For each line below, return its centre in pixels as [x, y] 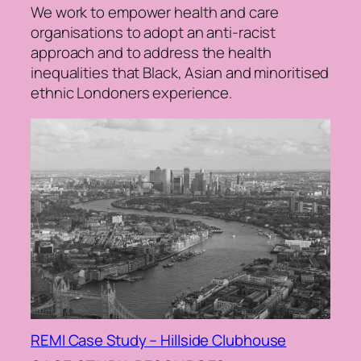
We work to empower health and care [155, 12]
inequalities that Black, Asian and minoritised [180, 73]
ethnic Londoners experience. [132, 93]
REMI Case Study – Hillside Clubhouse [159, 340]
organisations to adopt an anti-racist [154, 33]
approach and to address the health [151, 53]
